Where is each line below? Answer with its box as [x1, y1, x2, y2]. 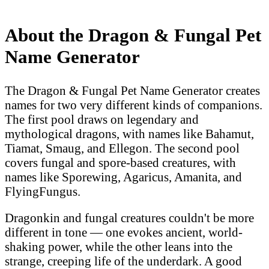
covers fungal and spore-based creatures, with [5, 155, 236, 169]
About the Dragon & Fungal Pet [5, 24, 261, 46]
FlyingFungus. [5, 184, 80, 198]
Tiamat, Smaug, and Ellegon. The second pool [5, 141, 240, 155]
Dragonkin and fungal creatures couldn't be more [5, 211, 254, 225]
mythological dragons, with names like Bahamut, [5, 126, 254, 141]
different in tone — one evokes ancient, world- [5, 225, 243, 240]
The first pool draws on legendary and [5, 112, 199, 126]
